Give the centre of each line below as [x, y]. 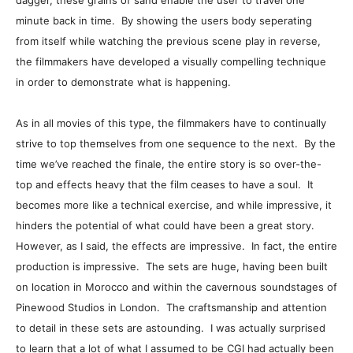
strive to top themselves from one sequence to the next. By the [176, 143]
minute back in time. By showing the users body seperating [164, 20]
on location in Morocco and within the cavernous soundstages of [176, 287]
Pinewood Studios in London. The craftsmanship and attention [171, 307]
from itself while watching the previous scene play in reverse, [168, 41]
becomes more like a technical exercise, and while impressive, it [174, 205]
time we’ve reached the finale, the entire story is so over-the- [169, 164]
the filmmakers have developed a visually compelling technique [171, 61]
